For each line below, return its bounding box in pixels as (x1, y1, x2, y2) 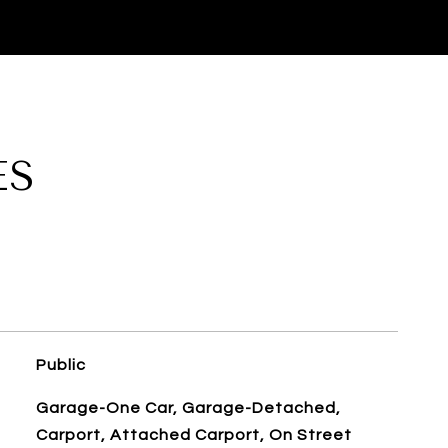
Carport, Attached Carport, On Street (35, 427, 352, 443)
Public (35, 357, 86, 373)
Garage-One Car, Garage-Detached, (35, 400, 341, 416)
